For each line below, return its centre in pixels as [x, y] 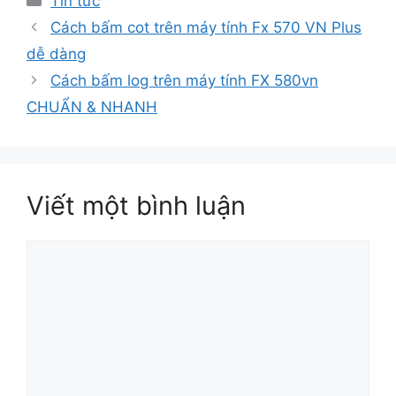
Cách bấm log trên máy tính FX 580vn [185, 81]
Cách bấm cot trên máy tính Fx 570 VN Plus [206, 28]
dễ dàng [56, 54]
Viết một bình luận [136, 206]
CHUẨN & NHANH [92, 107]
